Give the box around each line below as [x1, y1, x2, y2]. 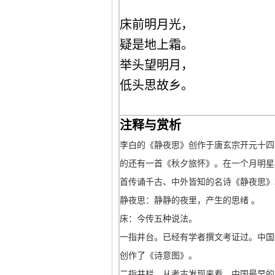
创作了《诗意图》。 [120, 251, 197, 260]
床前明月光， [120, 18, 193, 31]
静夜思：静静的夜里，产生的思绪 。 [120, 196, 260, 205]
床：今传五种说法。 [120, 214, 197, 223]
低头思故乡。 [120, 79, 193, 92]
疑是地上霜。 [120, 38, 193, 52]
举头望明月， [120, 58, 193, 72]
